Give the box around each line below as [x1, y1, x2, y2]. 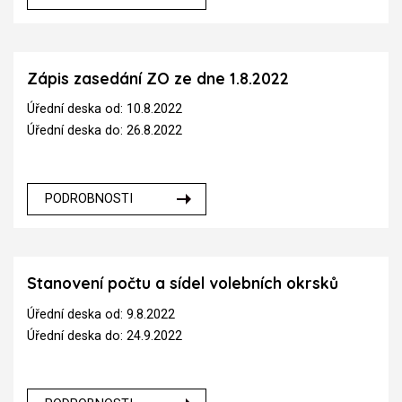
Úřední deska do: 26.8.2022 [27, 123, 182, 139]
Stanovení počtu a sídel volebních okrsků [27, 274, 338, 293]
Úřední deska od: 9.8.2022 [27, 306, 175, 322]
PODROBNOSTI [45, 191, 134, 207]
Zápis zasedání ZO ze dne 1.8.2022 [27, 68, 289, 88]
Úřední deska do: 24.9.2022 [27, 328, 182, 344]
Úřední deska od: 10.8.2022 [27, 101, 182, 118]
